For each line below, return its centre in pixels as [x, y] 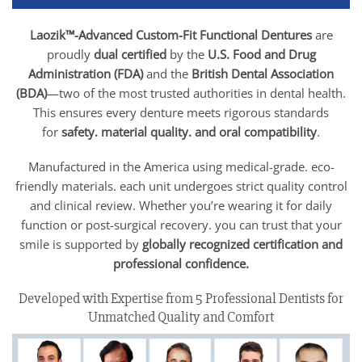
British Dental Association [263, 73]
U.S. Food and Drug [261, 54]
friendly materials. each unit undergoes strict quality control [181, 186]
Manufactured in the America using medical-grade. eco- [181, 167]
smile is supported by [81, 244]
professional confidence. [181, 264]
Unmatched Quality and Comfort [181, 317]
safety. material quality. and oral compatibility [189, 131]
